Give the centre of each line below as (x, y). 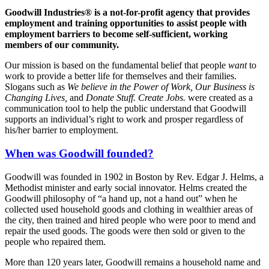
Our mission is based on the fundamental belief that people (116, 65)
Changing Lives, (36, 98)
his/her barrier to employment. (62, 130)
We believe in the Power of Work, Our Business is (161, 87)
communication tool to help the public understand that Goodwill (125, 109)
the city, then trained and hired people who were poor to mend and (130, 220)
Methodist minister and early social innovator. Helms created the (126, 187)
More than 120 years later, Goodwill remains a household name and (133, 262)
